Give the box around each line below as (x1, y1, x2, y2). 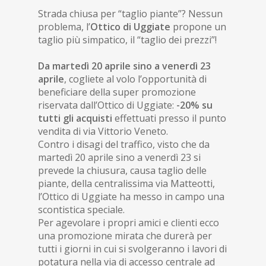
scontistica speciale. (38, 203, 125, 216)
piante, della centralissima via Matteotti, (38, 177, 215, 190)
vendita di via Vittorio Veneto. (38, 125, 168, 138)
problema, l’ (38, 20, 90, 33)
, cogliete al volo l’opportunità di (64, 72, 207, 85)
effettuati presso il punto (112, 112, 226, 125)
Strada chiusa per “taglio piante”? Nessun (38, 7, 223, 20)
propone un (170, 20, 226, 33)
